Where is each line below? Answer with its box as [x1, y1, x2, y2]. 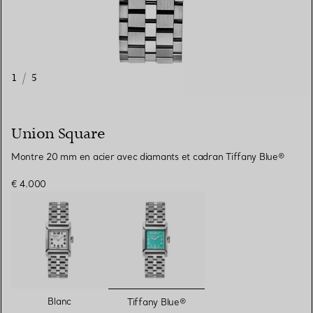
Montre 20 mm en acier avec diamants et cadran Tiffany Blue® [11, 151, 284, 163]
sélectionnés [155, 289, 226, 304]
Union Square [11, 124, 105, 144]
